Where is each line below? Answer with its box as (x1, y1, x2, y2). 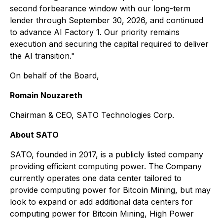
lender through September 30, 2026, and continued (10, 15, 203, 25)
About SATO (10, 130, 59, 140)
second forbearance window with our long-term (10, 3, 190, 13)
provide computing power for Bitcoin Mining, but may (10, 185, 211, 195)
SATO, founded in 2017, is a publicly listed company (10, 149, 203, 159)
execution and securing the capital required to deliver (10, 39, 209, 49)
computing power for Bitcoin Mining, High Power (10, 209, 194, 219)
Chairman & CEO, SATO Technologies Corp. (10, 110, 174, 120)
